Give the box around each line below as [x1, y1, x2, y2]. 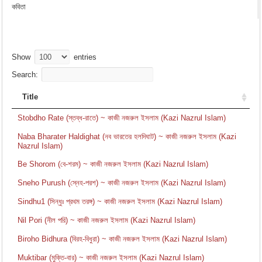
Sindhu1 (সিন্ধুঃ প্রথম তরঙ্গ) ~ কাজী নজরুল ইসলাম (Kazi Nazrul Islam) [18, 196, 223, 206]
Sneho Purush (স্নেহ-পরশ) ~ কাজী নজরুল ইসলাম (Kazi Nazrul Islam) [18, 178, 226, 187]
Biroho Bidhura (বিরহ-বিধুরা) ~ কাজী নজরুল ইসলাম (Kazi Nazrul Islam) [18, 234, 227, 243]
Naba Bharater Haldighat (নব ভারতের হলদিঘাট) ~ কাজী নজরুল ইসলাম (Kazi [18, 132, 237, 141]
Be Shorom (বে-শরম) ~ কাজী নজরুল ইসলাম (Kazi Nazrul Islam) [18, 159, 209, 168]
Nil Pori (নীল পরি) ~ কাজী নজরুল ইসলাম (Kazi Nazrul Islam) [18, 215, 196, 225]
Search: [12, 70, 39, 79]
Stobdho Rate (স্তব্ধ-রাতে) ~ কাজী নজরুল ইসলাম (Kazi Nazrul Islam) [18, 113, 226, 122]
